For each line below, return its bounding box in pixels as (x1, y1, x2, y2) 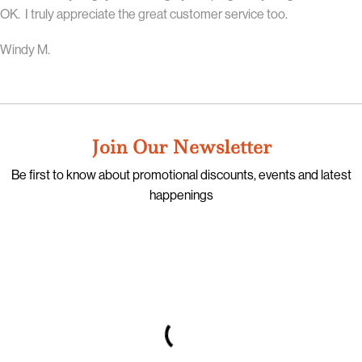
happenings (149, 187, 213, 204)
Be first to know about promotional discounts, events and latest (11, 166, 351, 183)
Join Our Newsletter (90, 134, 271, 160)
